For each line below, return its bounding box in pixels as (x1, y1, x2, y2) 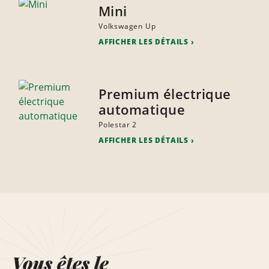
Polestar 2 (98, 119, 137, 130)
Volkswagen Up (98, 21, 156, 32)
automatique (98, 100, 186, 119)
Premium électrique (98, 85, 231, 103)
